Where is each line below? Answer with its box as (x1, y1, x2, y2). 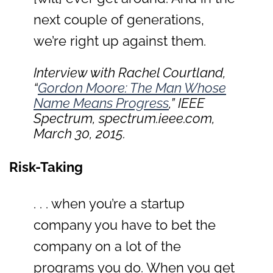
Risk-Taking (9, 159, 83, 175)
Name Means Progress (34, 95, 169, 112)
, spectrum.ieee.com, (93, 110, 215, 127)
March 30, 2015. (34, 126, 126, 142)
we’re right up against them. (34, 32, 206, 49)
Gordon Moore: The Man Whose (38, 80, 226, 96)
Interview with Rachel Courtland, (34, 65, 226, 81)
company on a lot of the (34, 238, 181, 255)
